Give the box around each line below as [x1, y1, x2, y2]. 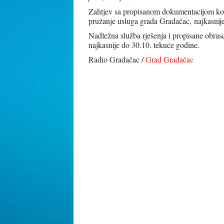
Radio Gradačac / [88, 54, 145, 64]
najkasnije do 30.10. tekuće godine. [88, 39, 199, 50]
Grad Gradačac [145, 54, 193, 64]
